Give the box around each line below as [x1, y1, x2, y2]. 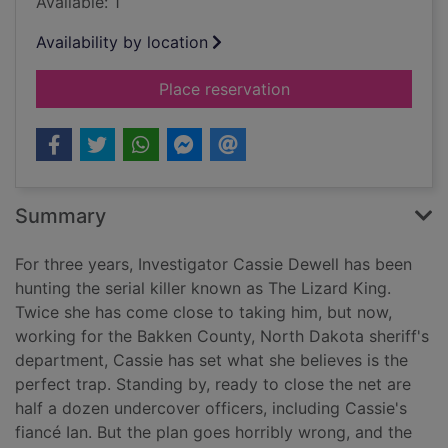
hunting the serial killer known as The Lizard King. [15, 278, 391, 299]
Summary [15, 204, 106, 229]
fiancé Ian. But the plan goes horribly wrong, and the [15, 422, 412, 443]
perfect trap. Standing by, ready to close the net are [15, 374, 411, 395]
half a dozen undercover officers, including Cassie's [15, 398, 407, 419]
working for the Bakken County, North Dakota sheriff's [15, 326, 429, 347]
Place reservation [158, 79, 290, 100]
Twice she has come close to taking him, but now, [15, 302, 392, 323]
